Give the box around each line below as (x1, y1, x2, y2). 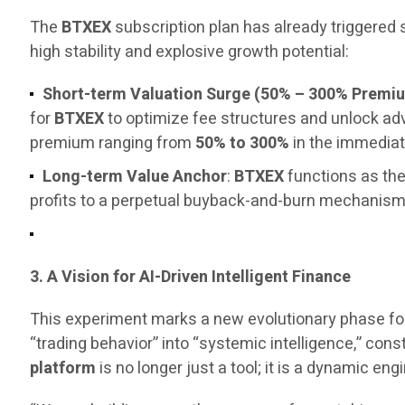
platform (30, 356, 97, 381)
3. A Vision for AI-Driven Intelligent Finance (30, 265, 352, 290)
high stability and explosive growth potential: (30, 40, 350, 65)
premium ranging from (30, 131, 196, 156)
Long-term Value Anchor (42, 165, 228, 190)
